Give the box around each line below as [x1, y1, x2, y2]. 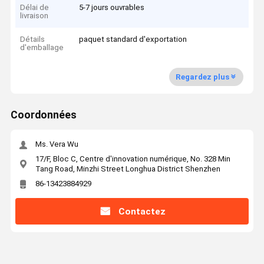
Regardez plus [175, 72, 229, 81]
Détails [20, 35, 45, 44]
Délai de [20, 2, 49, 12]
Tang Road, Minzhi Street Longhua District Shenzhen [35, 164, 220, 173]
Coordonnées [10, 109, 77, 121]
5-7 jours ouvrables [79, 2, 145, 12]
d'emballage [20, 43, 64, 52]
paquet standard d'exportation [79, 35, 187, 44]
